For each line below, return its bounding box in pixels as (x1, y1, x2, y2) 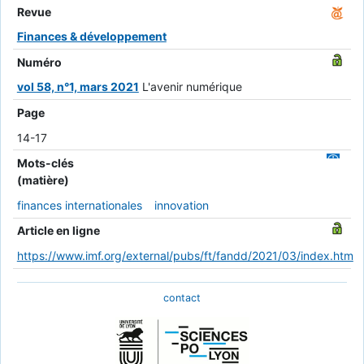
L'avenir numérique (141, 80, 242, 94)
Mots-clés (16, 156, 74, 171)
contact (163, 291, 201, 304)
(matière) (16, 173, 69, 188)
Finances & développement (16, 29, 167, 44)
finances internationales (16, 197, 142, 212)
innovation (154, 197, 210, 212)
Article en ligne (16, 223, 100, 238)
